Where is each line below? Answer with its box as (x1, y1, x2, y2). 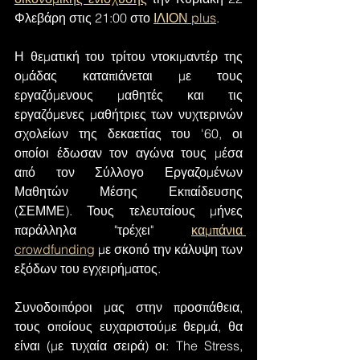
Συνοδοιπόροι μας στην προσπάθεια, (14, 299, 243, 315)
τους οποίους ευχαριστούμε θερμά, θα (14, 318, 243, 334)
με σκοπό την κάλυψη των (95, 241, 243, 257)
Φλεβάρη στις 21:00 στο (14, 10, 153, 26)
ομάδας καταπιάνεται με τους (14, 67, 243, 84)
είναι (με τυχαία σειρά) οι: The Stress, (14, 337, 243, 354)
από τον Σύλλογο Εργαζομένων (14, 164, 243, 180)
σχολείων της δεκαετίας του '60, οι (14, 125, 243, 141)
